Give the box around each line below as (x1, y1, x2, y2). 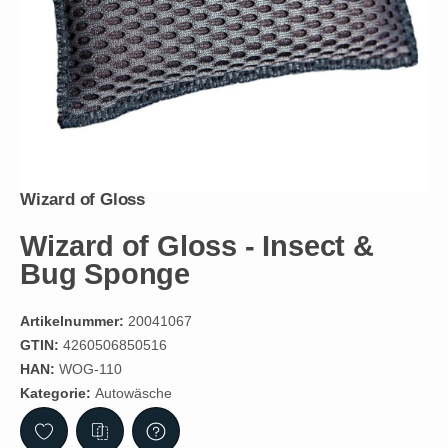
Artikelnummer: (20, 313, 124, 330)
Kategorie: (20, 385, 95, 402)
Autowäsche (95, 385, 172, 402)
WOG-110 (59, 361, 122, 378)
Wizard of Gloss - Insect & (20, 230, 374, 263)
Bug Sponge (20, 258, 191, 291)
